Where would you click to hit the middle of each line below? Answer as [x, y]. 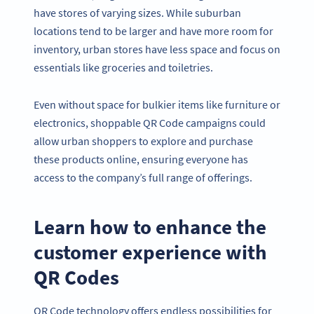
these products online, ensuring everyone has [141, 159]
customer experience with [150, 252]
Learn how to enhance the [150, 226]
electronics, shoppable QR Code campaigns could [150, 122]
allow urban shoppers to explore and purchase [143, 141]
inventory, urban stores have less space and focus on [157, 49]
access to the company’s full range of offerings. [143, 177]
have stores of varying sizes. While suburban [137, 13]
